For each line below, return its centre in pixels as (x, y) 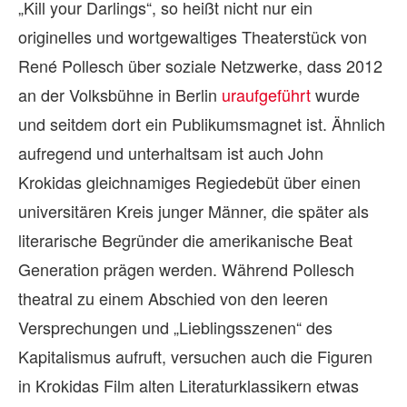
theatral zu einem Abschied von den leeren (173, 298)
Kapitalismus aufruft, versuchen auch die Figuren (195, 356)
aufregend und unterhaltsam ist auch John (171, 152)
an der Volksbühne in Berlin (120, 94)
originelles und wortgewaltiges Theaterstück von (193, 36)
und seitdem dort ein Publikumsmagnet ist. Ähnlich (202, 123)
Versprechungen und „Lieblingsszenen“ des (175, 327)
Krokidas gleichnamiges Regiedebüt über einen (189, 181)
